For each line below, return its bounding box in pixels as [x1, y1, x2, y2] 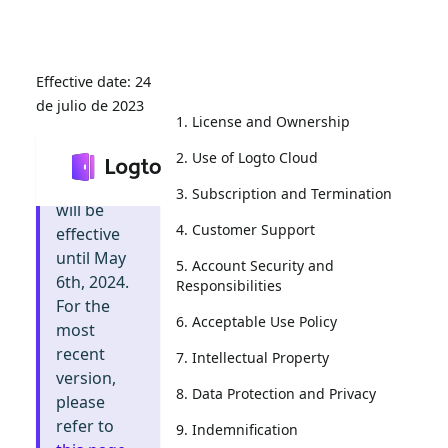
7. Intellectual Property [176, 348, 329, 367]
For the [56, 295, 110, 317]
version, [56, 367, 116, 389]
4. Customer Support [176, 220, 315, 239]
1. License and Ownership [176, 112, 350, 131]
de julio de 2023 [36, 96, 144, 115]
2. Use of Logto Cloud [176, 148, 318, 167]
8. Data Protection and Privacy [176, 384, 376, 403]
